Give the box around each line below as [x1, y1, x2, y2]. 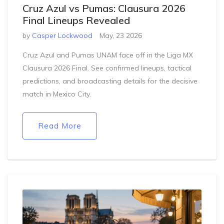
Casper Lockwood [32, 31, 92, 40]
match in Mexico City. [22, 89, 91, 99]
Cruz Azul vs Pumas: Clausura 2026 [22, 2, 185, 15]
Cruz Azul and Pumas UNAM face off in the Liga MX [22, 50, 193, 60]
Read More [38, 121, 81, 131]
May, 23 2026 [99, 31, 142, 40]
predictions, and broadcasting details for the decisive [22, 76, 197, 86]
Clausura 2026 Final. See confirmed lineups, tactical [22, 63, 191, 73]
